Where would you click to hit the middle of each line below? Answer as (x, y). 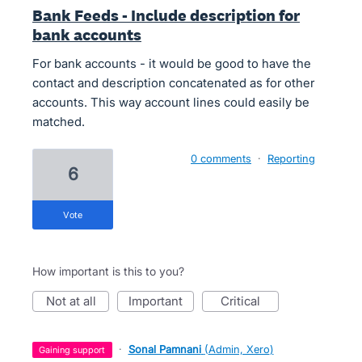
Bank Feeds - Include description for (166, 15)
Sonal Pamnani (164, 349)
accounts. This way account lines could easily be (171, 102)
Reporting (291, 158)
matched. (59, 122)
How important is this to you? (108, 271)
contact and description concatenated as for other (173, 83)
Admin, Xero (239, 349)
